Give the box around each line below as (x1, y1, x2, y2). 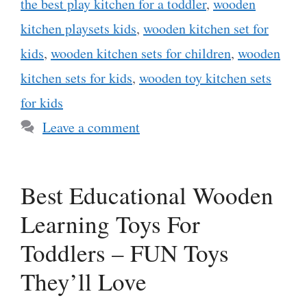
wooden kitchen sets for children (51, 43, 231, 62)
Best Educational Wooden (21, 178, 273, 211)
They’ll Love (21, 265, 147, 297)
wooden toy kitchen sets (139, 68, 271, 87)
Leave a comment (42, 117, 140, 136)
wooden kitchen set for (143, 19, 269, 38)
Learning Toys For (21, 207, 200, 240)
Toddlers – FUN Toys (21, 236, 229, 269)
